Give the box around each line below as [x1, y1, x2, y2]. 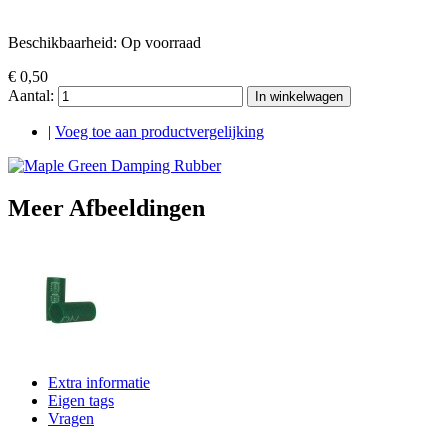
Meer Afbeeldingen [8, 195, 205, 222]
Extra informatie [48, 374, 150, 392]
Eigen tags [48, 392, 114, 410]
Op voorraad [121, 34, 201, 52]
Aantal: [8, 87, 54, 105]
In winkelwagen [255, 89, 343, 105]
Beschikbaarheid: [8, 34, 121, 52]
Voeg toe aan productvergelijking [55, 123, 264, 141]
